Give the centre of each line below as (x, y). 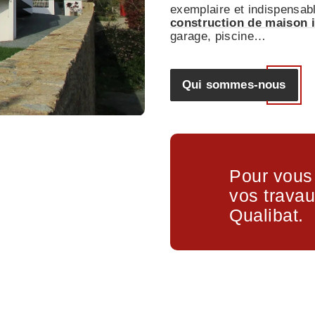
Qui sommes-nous (234, 85)
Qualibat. (266, 215)
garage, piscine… (218, 36)
